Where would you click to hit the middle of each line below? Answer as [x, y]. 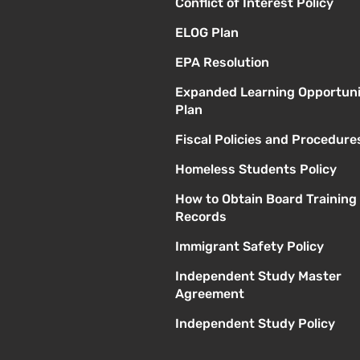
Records [200, 217]
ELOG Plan [207, 33]
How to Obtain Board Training [266, 199]
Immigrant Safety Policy [249, 247]
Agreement [209, 294]
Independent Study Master [258, 276]
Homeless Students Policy [256, 170]
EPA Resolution [222, 63]
